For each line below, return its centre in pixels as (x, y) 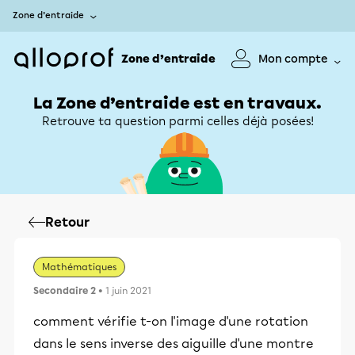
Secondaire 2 (65, 291)
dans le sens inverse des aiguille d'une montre (174, 344)
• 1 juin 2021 (124, 291)
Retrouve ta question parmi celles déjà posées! (177, 121)
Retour (67, 222)
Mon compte (293, 59)
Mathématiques (79, 267)
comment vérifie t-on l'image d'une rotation (171, 321)
